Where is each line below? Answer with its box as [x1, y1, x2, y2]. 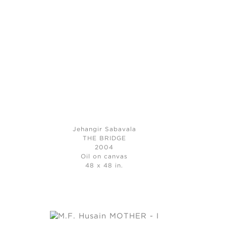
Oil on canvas [81, 154, 128, 160]
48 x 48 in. [85, 163, 124, 169]
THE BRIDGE [82, 136, 126, 142]
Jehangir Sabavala [72, 127, 136, 133]
